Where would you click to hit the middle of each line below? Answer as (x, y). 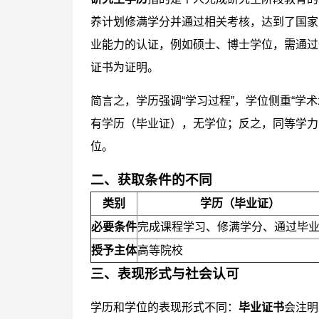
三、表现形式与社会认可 (165, 274)
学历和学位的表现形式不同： (164, 307)
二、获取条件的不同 (151, 180)
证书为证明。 (125, 67)
